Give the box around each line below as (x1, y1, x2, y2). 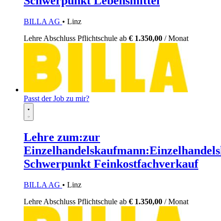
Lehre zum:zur (24, 130, 100, 144)
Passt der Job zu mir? (24, 94, 89, 103)
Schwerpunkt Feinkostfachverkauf (24, 157, 198, 170)
